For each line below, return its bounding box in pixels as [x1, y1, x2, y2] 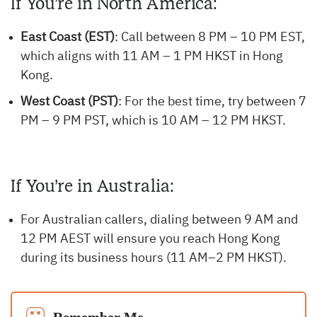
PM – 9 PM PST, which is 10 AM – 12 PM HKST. [21, 115, 286, 128]
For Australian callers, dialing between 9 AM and [21, 214, 298, 227]
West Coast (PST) [21, 96, 118, 109]
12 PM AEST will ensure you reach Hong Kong [21, 233, 280, 246]
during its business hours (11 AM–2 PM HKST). [21, 252, 287, 265]
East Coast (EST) [21, 31, 115, 45]
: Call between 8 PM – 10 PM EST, [115, 31, 305, 45]
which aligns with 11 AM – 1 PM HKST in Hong [21, 50, 283, 64]
